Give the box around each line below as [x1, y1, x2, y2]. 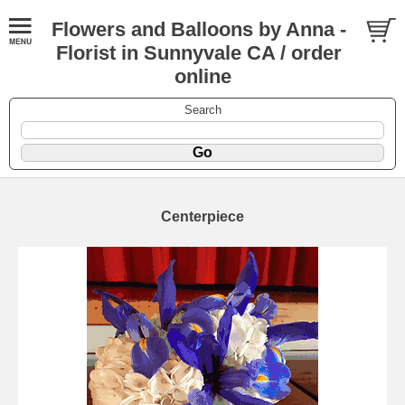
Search [184, 102, 221, 117]
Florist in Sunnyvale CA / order [55, 42, 342, 64]
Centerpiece [161, 208, 244, 224]
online [174, 65, 231, 88]
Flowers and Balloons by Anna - [51, 18, 346, 41]
